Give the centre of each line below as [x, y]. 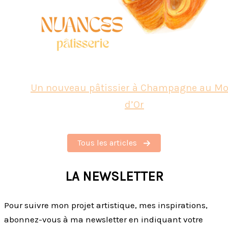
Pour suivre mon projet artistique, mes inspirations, [106, 205]
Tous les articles [107, 143]
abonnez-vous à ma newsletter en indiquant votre [104, 219]
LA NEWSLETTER [114, 176]
